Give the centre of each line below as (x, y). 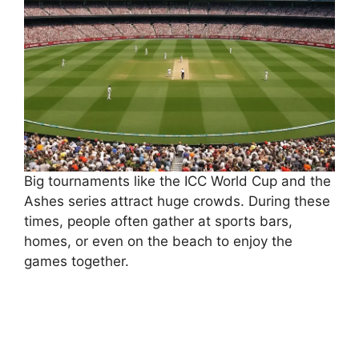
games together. (77, 262)
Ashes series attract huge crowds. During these (177, 202)
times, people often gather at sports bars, (158, 222)
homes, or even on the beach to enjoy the (158, 242)
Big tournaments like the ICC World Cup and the (177, 182)
